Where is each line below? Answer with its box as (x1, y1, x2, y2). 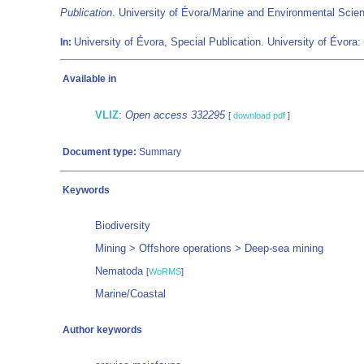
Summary (136, 146, 181, 158)
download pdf (233, 110, 285, 120)
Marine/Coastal (95, 288, 166, 300)
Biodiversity (95, 219, 150, 232)
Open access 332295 (125, 109, 225, 121)
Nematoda (95, 265, 146, 277)
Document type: (63, 146, 136, 158)
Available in (63, 73, 116, 84)
